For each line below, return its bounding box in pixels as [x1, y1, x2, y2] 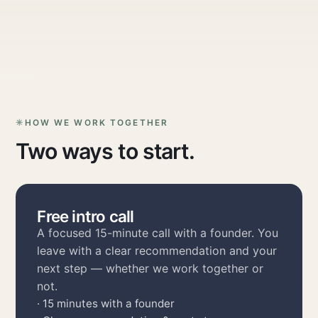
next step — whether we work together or [37, 261, 264, 276]
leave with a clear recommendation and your [37, 243, 278, 258]
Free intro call [37, 207, 134, 226]
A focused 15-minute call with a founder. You [37, 226, 279, 241]
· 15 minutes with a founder [37, 297, 175, 311]
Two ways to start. [16, 138, 195, 165]
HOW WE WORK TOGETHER [24, 118, 169, 128]
